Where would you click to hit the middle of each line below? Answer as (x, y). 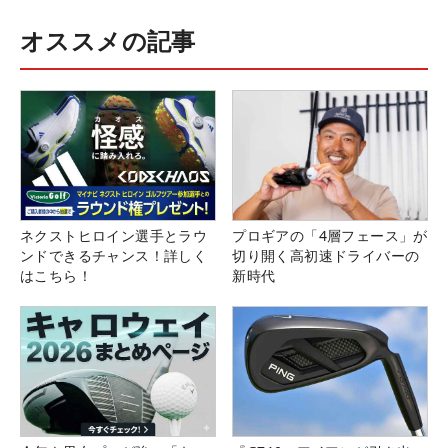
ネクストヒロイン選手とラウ (114, 235)
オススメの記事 (108, 40)
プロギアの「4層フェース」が (330, 235)
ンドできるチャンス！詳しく (114, 255)
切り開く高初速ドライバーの (326, 255)
